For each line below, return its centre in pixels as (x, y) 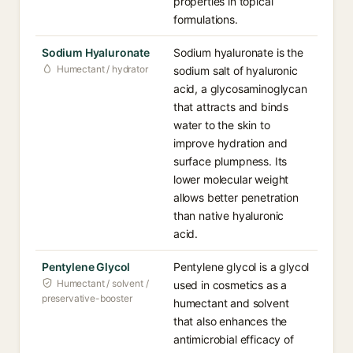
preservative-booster (87, 298)
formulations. (206, 19)
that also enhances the (230, 321)
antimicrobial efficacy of (234, 339)
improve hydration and (230, 143)
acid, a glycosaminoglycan (240, 89)
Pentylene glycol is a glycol (242, 267)
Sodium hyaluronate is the (238, 52)
